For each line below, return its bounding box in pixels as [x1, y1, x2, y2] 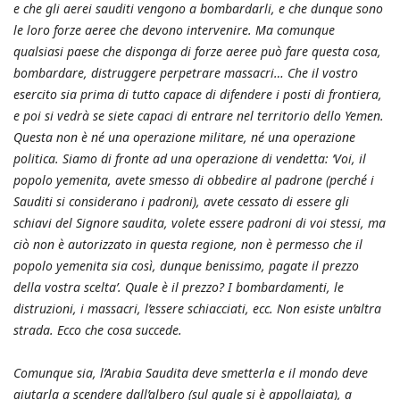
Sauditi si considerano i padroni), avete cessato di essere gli [13, 192, 349, 210]
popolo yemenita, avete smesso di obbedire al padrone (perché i [13, 171, 374, 188]
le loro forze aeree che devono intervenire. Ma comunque [13, 21, 335, 38]
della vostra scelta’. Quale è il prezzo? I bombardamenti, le [13, 278, 344, 296]
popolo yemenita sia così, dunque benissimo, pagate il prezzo [13, 256, 359, 274]
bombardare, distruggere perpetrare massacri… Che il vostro [13, 63, 358, 81]
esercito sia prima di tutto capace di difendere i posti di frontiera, [13, 85, 382, 103]
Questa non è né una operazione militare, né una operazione [13, 128, 355, 146]
